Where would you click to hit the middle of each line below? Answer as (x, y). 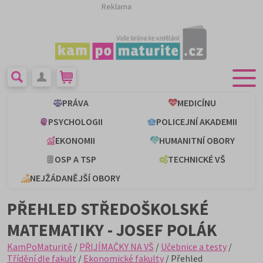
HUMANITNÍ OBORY (197, 140)
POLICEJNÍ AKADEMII (197, 122)
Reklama (117, 6)
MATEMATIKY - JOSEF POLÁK (112, 230)
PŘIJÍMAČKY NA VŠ (117, 247)
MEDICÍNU (197, 103)
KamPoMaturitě (40, 247)
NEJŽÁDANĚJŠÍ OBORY (75, 178)
